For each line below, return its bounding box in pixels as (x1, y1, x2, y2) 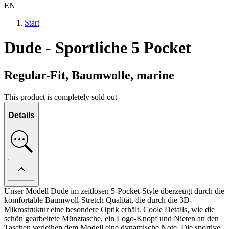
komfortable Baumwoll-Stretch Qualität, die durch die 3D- (4, 195, 192, 204)
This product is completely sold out (4, 92, 117, 101)
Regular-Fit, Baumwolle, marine (4, 68, 174, 82)
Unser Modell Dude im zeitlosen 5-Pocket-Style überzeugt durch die (4, 186, 224, 195)
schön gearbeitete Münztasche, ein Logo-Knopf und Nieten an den (4, 214, 219, 223)
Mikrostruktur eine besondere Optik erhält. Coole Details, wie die (4, 204, 215, 214)
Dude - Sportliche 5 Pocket (4, 38, 191, 57)
